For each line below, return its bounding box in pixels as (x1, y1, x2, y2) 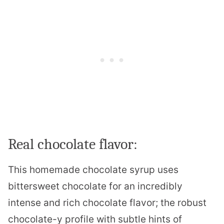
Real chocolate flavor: (8, 135, 137, 153)
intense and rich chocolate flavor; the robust (8, 197, 206, 209)
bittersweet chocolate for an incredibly (8, 180, 182, 192)
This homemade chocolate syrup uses (8, 164, 178, 176)
